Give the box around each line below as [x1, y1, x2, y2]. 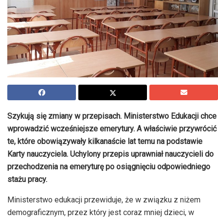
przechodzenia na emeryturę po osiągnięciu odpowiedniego [7, 162, 210, 172]
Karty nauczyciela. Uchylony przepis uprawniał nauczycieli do [7, 149, 214, 159]
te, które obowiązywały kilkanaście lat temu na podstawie [7, 137, 202, 146]
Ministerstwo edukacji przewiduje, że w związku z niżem [7, 195, 200, 205]
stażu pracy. [7, 175, 47, 184]
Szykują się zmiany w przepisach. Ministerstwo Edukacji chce [7, 111, 217, 121]
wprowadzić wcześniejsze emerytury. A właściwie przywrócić [7, 124, 217, 134]
